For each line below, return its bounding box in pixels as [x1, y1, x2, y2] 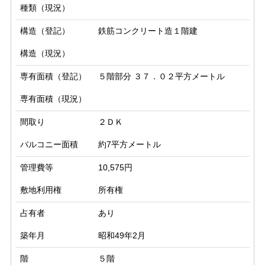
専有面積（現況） [20, 94, 86, 104]
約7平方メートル [98, 140, 161, 150]
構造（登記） [20, 26, 70, 36]
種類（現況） [20, 3, 70, 13]
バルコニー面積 [20, 140, 78, 150]
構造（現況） [20, 49, 70, 59]
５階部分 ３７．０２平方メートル [98, 72, 225, 82]
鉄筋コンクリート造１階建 [98, 26, 198, 36]
